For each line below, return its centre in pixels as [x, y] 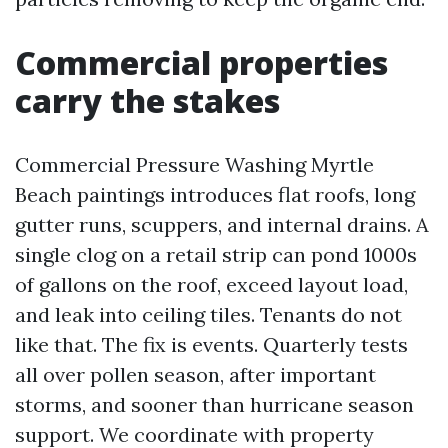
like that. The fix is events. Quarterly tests [211, 344]
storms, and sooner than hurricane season [214, 404]
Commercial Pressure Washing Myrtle [194, 164]
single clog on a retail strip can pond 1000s [216, 254]
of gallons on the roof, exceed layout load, [211, 284]
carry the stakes [147, 100]
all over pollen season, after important [195, 374]
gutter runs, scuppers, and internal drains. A [222, 224]
